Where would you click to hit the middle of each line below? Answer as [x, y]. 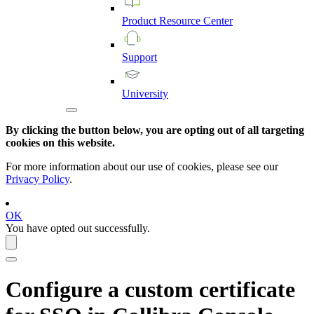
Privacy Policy [37, 179]
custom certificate [210, 290]
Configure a [65, 290]
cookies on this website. [60, 142]
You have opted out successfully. [78, 228]
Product [141, 20]
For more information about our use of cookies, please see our [142, 166]
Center [218, 20]
